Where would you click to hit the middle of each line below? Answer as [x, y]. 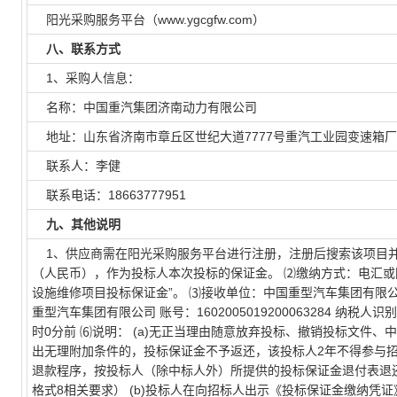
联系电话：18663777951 [109, 195]
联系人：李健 [76, 166]
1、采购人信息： [86, 78]
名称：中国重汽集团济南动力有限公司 [144, 107]
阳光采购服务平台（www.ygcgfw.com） [148, 19]
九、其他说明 [83, 224]
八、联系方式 [83, 49]
